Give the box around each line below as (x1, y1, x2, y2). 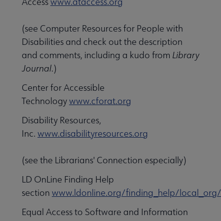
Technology (22, 95, 69, 107)
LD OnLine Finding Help (22, 174, 114, 185)
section (22, 187, 52, 199)
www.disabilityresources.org (37, 128, 148, 140)
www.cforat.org (69, 95, 131, 107)
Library (172, 49, 199, 61)
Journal (22, 63, 51, 74)
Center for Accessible (22, 82, 105, 94)
